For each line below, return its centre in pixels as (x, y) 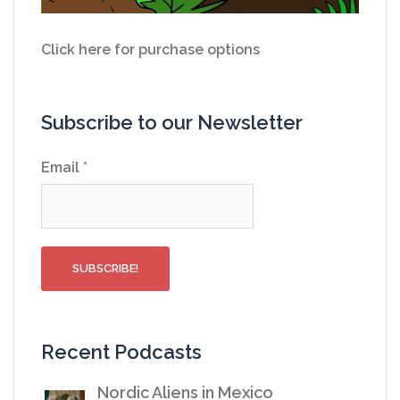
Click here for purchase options (150, 50)
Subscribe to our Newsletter (172, 123)
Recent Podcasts (121, 352)
